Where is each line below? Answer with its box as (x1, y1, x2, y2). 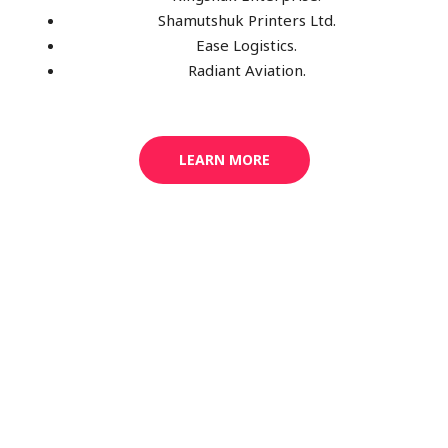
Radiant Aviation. (187, 60, 306, 81)
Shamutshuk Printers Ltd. (157, 10, 336, 31)
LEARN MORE (178, 149, 270, 169)
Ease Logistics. (196, 35, 297, 56)
